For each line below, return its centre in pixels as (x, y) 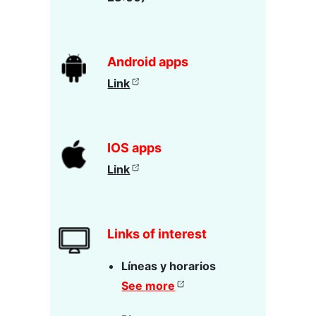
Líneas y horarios (169, 266)
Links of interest (157, 233)
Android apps (148, 61)
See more (148, 285)
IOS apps (135, 147)
